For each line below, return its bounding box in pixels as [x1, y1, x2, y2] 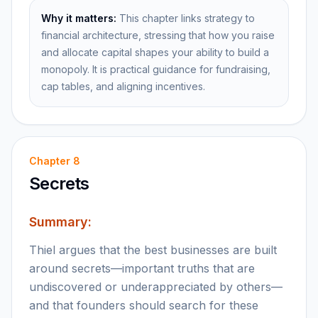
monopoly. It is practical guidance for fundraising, [41, 63, 270, 75]
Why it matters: [41, 12, 116, 24]
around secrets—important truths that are [29, 261, 255, 275]
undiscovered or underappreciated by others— [29, 280, 283, 294]
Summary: [29, 214, 92, 229]
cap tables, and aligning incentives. [41, 80, 205, 92]
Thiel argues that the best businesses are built [29, 243, 277, 257]
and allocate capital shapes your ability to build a [41, 46, 269, 58]
